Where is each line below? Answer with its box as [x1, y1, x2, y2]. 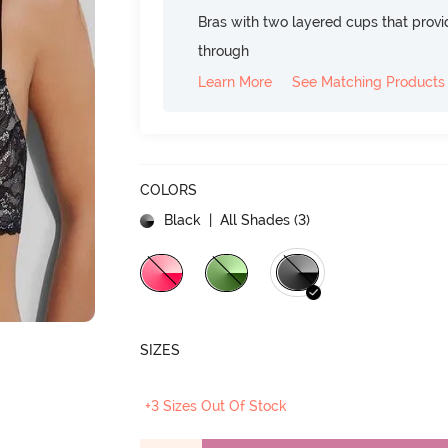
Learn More [198, 73, 273, 90]
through [198, 42, 250, 59]
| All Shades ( [205, 211, 299, 228]
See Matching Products [292, 73, 446, 90]
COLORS [140, 181, 198, 198]
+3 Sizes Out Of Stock [145, 397, 288, 414]
